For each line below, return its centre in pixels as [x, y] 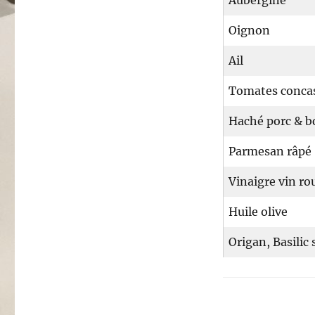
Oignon [249, 31]
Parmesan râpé [270, 152]
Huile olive [258, 212]
